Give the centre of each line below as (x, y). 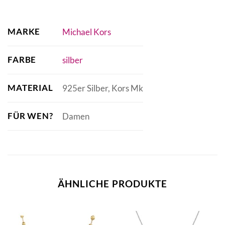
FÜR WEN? (30, 116)
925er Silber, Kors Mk (102, 88)
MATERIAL (30, 88)
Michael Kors (86, 32)
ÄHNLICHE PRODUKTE (113, 184)
